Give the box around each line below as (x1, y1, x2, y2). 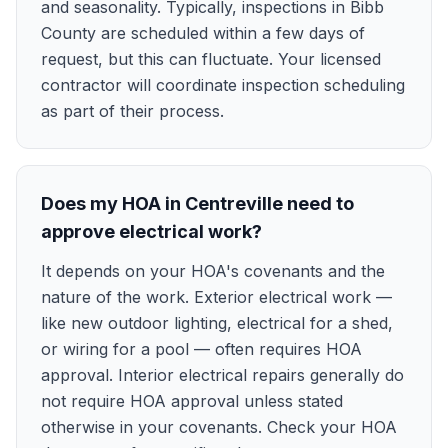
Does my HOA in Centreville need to (41, 193, 354, 214)
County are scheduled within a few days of (41, 23, 365, 43)
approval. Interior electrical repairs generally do (41, 365, 404, 385)
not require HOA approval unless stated (41, 391, 343, 411)
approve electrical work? (41, 221, 262, 242)
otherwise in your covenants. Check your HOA (41, 417, 397, 437)
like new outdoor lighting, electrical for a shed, (41, 313, 393, 333)
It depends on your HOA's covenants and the (41, 261, 385, 281)
